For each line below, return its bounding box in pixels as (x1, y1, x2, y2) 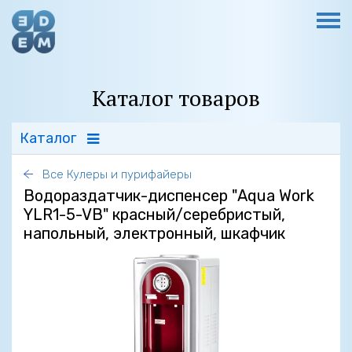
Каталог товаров (92, 83, 260, 112)
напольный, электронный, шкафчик (24, 224, 285, 243)
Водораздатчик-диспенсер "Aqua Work (24, 186, 314, 205)
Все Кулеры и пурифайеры (39, 167, 192, 181)
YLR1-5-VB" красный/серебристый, (24, 205, 285, 224)
